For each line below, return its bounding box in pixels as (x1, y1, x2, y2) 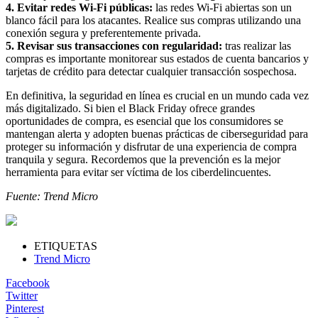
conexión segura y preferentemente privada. (6, 26, 201, 39)
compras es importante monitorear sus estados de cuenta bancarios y (6, 52, 309, 65)
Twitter (6, 289, 38, 302)
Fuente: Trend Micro (6, 190, 98, 202)
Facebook (6, 276, 50, 289)
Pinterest (6, 302, 44, 314)
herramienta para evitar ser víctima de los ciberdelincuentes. (6, 165, 271, 178)
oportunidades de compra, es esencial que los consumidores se (6, 114, 283, 127)
